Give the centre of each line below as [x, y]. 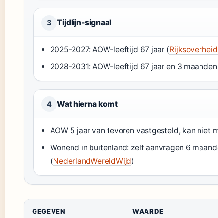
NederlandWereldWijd [92, 161]
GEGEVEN [49, 211]
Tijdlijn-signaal [84, 23]
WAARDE [148, 211]
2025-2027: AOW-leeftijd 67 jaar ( [110, 49]
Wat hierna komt [87, 104]
